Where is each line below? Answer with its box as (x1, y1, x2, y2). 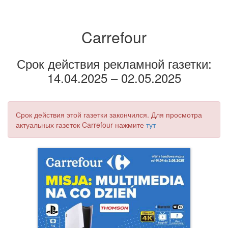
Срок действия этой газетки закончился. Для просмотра (16, 109, 202, 120)
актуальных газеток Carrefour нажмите (16, 120, 146, 130)
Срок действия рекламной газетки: (16, 54, 212, 72)
